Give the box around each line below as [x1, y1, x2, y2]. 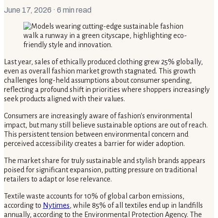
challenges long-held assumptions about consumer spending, [4, 76, 192, 84]
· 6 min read [52, 5, 91, 14]
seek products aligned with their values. [4, 94, 125, 103]
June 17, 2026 [4, 5, 52, 14]
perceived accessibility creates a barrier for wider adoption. [4, 139, 185, 147]
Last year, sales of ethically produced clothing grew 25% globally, [4, 57, 203, 66]
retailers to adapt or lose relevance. [4, 175, 112, 183]
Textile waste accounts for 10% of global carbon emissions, [4, 192, 184, 200]
